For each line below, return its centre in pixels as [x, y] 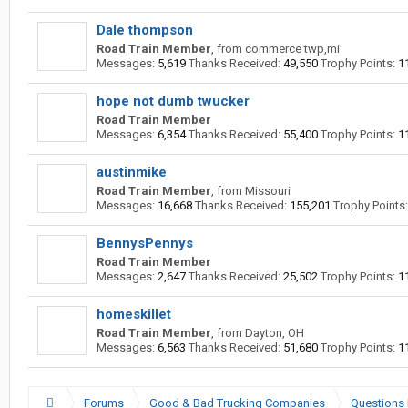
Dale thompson [145, 30]
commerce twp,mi [292, 49]
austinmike [132, 172]
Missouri [268, 191]
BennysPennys [145, 243]
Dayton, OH [275, 333]
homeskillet [134, 314]
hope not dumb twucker [173, 101]
